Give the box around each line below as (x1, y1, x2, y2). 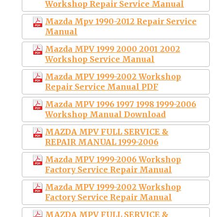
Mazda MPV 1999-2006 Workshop (45, 154, 181, 164)
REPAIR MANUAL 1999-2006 (45, 137, 158, 147)
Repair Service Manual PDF (45, 81, 158, 92)
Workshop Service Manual (45, 54, 155, 64)
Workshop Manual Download (45, 109, 166, 119)
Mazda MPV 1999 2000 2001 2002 (45, 44, 180, 54)
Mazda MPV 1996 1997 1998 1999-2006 (45, 99, 196, 109)
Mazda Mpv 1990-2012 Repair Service (45, 16, 197, 26)
